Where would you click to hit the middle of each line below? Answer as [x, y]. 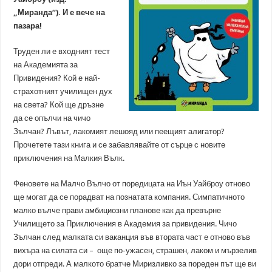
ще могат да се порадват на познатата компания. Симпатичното [129, 197]
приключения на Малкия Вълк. [69, 158]
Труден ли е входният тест [62, 51]
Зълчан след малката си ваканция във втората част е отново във [132, 237]
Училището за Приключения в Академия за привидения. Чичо [125, 224]
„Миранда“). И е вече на [59, 12]
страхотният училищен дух [63, 91]
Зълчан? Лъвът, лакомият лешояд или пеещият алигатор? [119, 131]
